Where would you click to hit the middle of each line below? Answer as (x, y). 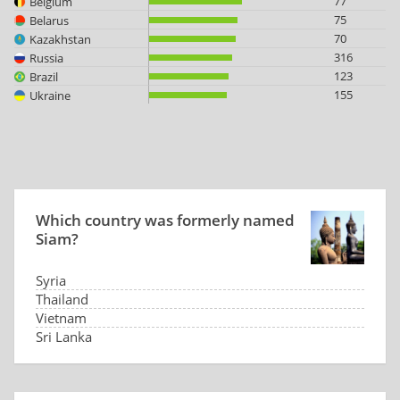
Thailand (62, 299)
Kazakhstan (60, 39)
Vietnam (61, 318)
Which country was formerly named (165, 220)
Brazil (44, 76)
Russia (46, 58)
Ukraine (50, 95)
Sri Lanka (64, 337)
